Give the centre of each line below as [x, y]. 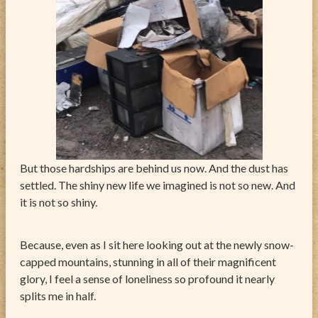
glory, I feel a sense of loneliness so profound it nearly [147, 278]
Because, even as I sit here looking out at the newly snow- [157, 244]
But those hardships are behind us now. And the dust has [154, 168]
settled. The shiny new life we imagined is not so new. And [158, 185]
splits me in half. [58, 295]
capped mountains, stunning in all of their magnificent [148, 261]
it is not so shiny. [59, 202]
